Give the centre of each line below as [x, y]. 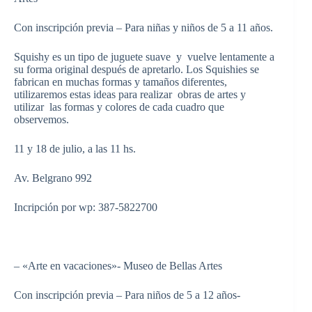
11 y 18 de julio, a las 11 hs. [75, 148]
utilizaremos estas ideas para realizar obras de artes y [130, 94]
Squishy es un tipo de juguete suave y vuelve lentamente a [144, 56]
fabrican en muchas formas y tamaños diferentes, [120, 81]
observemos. [41, 119]
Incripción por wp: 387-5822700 [86, 207]
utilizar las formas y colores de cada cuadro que [119, 107]
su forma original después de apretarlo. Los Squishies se [136, 69]
